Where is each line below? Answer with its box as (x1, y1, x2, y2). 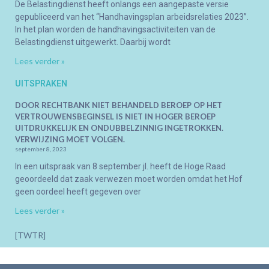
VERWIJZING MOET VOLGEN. (15, 134, 125, 144)
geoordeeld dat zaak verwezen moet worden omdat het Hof (15, 174, 243, 184)
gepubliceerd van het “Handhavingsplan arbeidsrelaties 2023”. (15, 11, 249, 22)
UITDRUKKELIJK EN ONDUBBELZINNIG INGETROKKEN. (15, 122, 223, 133)
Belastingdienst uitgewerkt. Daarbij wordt (15, 37, 171, 47)
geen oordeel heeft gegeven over (15, 186, 141, 196)
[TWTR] (15, 229, 46, 240)
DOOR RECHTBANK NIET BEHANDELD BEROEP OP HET (15, 100, 222, 110)
